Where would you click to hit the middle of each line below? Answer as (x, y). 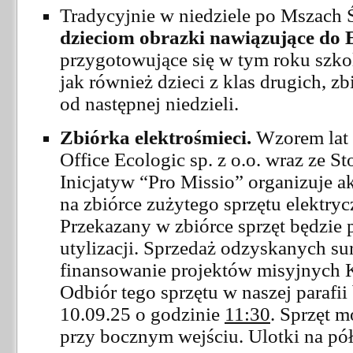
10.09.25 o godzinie (142, 314)
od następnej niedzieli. (149, 103)
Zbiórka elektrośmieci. (156, 137)
